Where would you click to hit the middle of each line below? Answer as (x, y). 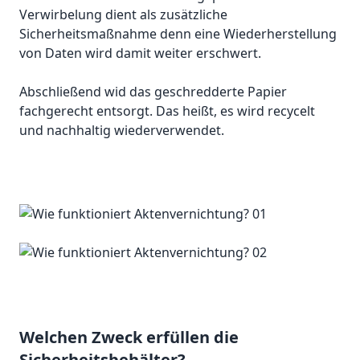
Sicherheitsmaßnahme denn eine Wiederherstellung (178, 34)
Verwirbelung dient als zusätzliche (123, 15)
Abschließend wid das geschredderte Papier (153, 92)
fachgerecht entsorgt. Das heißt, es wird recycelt (167, 111)
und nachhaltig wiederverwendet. (122, 131)
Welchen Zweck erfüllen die (129, 337)
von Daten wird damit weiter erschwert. (140, 53)
